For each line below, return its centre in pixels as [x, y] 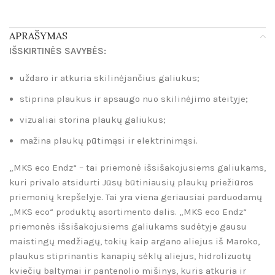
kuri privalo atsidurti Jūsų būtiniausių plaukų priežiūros [131, 183]
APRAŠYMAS [38, 36]
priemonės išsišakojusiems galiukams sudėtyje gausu [128, 227]
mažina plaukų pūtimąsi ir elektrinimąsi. [109, 141]
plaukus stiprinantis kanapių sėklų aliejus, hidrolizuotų [130, 256]
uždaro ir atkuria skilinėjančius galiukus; [110, 78]
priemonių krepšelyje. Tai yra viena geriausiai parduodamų [136, 197]
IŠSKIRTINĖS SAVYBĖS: [58, 51]
